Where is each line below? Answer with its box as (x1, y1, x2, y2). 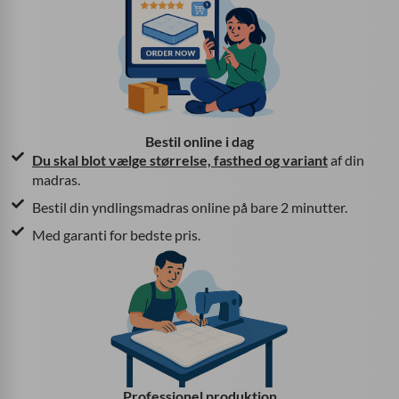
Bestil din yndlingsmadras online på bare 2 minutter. (31, 199, 347, 216)
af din (327, 151, 364, 169)
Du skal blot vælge (31, 151, 150, 169)
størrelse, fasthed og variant (149, 151, 328, 169)
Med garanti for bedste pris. (31, 226, 200, 244)
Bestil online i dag (145, 133, 254, 151)
